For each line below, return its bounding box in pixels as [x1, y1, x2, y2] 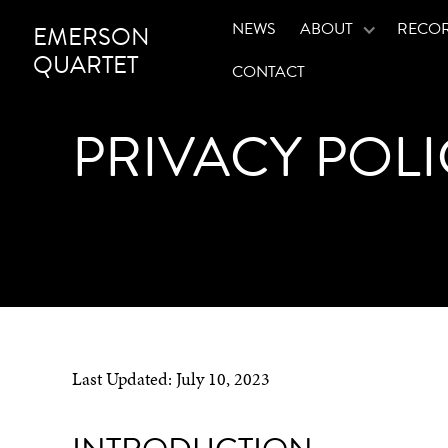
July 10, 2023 [176, 367, 270, 391]
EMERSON [32, 19, 150, 55]
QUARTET [32, 47, 138, 83]
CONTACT [231, 60, 305, 84]
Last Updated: [72, 367, 176, 391]
